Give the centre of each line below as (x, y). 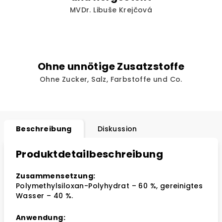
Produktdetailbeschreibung (89, 154)
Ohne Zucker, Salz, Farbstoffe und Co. (111, 79)
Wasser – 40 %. (45, 196)
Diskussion (117, 129)
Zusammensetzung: (56, 176)
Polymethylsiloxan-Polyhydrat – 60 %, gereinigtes (110, 186)
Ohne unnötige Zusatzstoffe (111, 66)
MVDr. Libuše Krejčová (111, 10)
